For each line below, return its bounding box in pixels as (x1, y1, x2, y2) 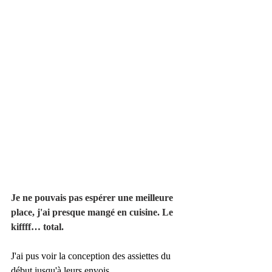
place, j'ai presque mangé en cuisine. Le (11, 206, 175, 217)
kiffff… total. (11, 221, 64, 232)
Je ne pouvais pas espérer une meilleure (11, 192, 175, 203)
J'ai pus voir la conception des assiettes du (11, 250, 173, 261)
